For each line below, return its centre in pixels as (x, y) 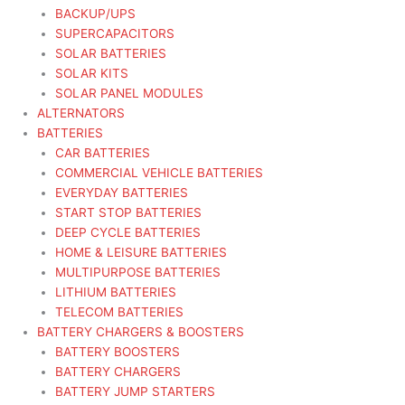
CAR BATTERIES (103, 153)
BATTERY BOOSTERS (118, 352)
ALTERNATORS (80, 113)
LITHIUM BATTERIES (116, 292)
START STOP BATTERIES (129, 213)
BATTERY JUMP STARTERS (136, 392)
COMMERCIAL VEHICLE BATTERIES (160, 173)
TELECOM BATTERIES (120, 312)
